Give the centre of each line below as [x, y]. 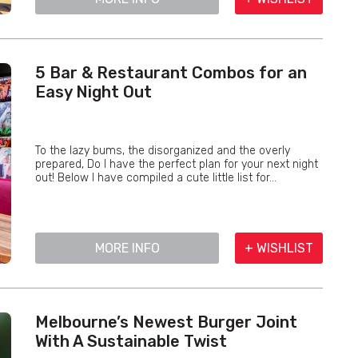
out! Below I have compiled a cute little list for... [156, 178]
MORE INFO [127, 248]
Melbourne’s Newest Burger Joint [166, 322]
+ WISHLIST [279, 248]
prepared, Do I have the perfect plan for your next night [177, 164]
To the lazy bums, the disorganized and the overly [163, 151]
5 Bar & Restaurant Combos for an [171, 73]
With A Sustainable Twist [131, 341]
